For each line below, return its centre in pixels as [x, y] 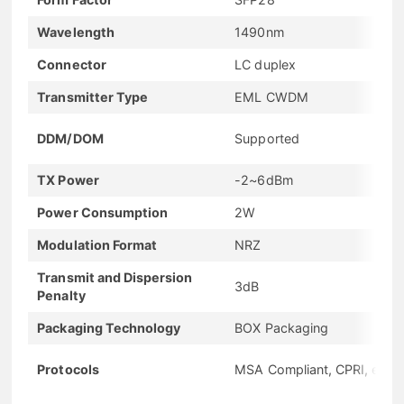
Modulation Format [97, 244]
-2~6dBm [264, 179]
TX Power [68, 179]
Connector [72, 64]
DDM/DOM [70, 138]
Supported [267, 138]
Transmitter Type [93, 96]
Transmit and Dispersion [115, 277]
